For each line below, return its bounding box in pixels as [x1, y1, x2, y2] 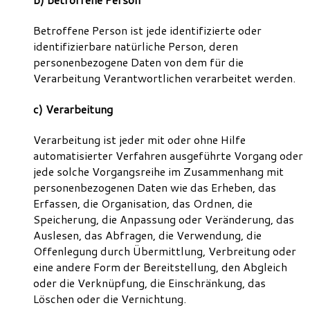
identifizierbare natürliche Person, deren [33, 38, 238, 55]
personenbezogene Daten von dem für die [33, 54, 244, 71]
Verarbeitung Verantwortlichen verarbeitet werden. [33, 70, 295, 86]
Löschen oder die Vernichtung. [33, 290, 186, 307]
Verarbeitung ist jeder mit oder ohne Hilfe [33, 131, 246, 147]
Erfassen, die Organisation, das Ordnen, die [33, 194, 253, 211]
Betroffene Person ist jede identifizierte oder [33, 22, 262, 39]
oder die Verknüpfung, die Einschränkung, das [33, 274, 266, 291]
